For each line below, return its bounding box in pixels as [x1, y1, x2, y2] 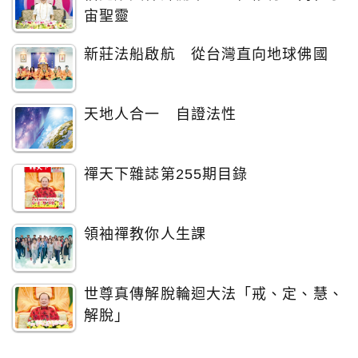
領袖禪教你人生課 [84, 226, 206, 243]
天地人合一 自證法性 [84, 106, 237, 123]
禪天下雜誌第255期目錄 [84, 166, 249, 183]
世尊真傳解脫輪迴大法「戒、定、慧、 [84, 286, 344, 303]
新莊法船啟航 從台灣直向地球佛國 [84, 46, 328, 63]
